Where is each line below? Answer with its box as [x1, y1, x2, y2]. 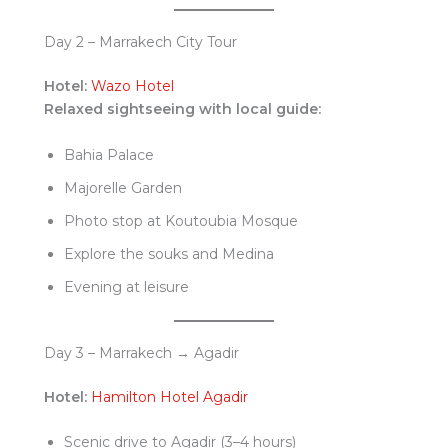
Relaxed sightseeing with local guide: [44, 100, 321, 119]
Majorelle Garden [64, 178, 182, 197]
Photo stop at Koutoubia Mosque [64, 211, 298, 230]
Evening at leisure [64, 277, 189, 296]
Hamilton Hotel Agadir [91, 387, 248, 406]
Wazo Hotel [91, 77, 174, 96]
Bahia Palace [64, 145, 154, 164]
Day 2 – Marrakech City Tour [44, 33, 237, 52]
